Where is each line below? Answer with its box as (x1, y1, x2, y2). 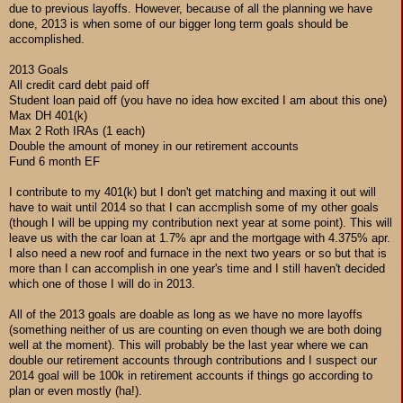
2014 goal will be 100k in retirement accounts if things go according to (9, 368, 372, 382)
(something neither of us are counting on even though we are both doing (9, 322, 381, 336)
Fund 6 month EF (9, 154, 100, 168)
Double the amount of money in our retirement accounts (9, 139, 299, 153)
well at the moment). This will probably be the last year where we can (9, 337, 368, 352)
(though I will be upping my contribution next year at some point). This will (9, 215, 392, 229)
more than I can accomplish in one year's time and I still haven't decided (9, 261, 385, 275)
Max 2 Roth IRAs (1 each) (9, 123, 145, 138)
